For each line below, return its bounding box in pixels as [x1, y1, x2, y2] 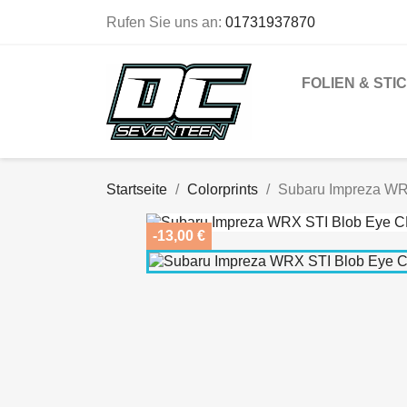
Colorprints [187, 181, 258, 197]
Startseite [106, 181, 167, 197]
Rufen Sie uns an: [106, 15, 225, 30]
